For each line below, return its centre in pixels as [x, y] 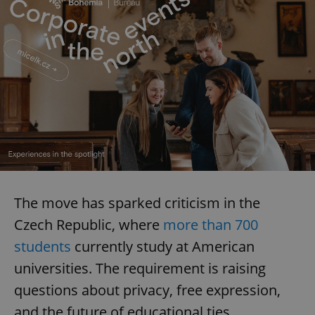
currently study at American [163, 246]
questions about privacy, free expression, [147, 290]
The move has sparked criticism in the [137, 202]
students [43, 246]
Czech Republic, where [89, 224]
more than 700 [211, 224]
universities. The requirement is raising [140, 268]
